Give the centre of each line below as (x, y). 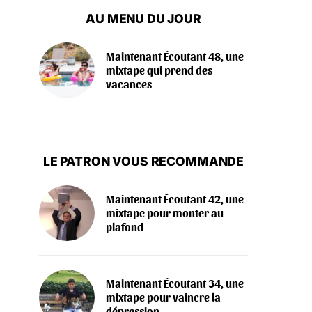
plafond (125, 227)
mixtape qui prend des (159, 70)
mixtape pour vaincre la (163, 297)
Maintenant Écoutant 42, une (175, 199)
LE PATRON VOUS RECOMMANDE (143, 162)
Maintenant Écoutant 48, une (175, 56)
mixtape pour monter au (165, 213)
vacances (129, 84)
